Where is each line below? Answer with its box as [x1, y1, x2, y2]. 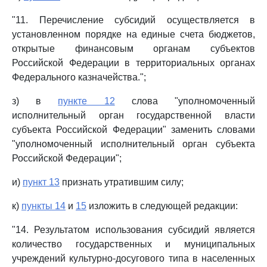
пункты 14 [21, 201, 66, 211]
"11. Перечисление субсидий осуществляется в [12, 15, 255, 25]
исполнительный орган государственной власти [12, 110, 255, 120]
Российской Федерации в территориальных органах [12, 58, 255, 68]
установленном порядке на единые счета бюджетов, [12, 29, 255, 39]
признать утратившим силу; [60, 177, 184, 187]
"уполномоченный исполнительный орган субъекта [12, 139, 255, 149]
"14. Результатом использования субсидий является [12, 225, 255, 235]
